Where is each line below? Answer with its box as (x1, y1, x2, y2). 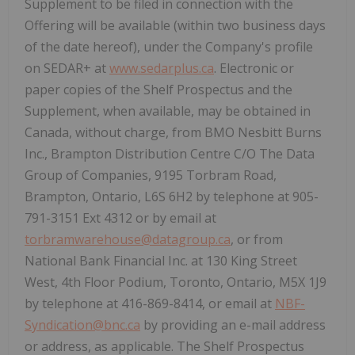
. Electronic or (214, 59, 294, 77)
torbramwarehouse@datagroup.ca (25, 230, 231, 248)
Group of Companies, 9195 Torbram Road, (25, 166, 277, 184)
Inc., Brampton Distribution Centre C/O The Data (25, 144, 315, 162)
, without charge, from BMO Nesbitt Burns (69, 123, 322, 141)
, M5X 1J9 (273, 273, 326, 291)
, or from (231, 230, 283, 248)
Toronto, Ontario (170, 273, 273, 291)
